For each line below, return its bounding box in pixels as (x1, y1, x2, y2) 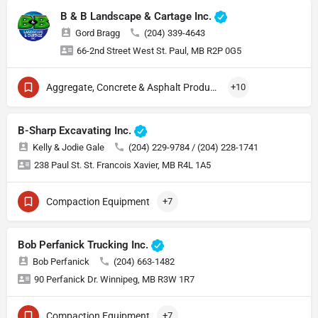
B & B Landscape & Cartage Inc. (60, 10, 214, 23)
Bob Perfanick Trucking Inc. (18, 238, 151, 252)
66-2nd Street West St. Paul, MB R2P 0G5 (77, 45, 241, 57)
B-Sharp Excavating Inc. (18, 124, 134, 138)
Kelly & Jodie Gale (33, 142, 104, 153)
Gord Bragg (75, 28, 120, 39)
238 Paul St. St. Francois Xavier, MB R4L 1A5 (34, 160, 211, 171)
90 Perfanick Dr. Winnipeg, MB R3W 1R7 (34, 274, 194, 285)
